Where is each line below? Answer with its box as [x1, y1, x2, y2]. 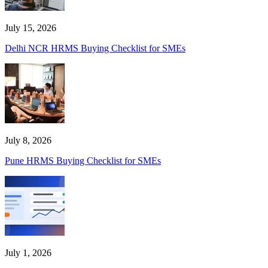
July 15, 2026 [5, 23, 56, 33]
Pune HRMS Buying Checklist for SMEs [5, 156, 161, 166]
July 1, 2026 [5, 248, 51, 258]
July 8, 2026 [5, 135, 51, 146]
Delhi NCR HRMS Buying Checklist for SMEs [5, 43, 185, 54]
